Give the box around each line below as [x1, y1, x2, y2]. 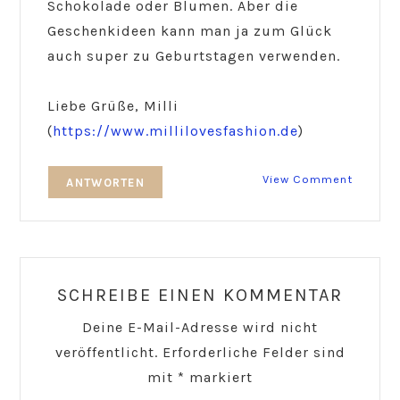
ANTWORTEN [66, 175, 146, 189]
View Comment [262, 172, 353, 187]
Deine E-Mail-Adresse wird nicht [82, 319, 318, 337]
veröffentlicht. [54, 344, 158, 362]
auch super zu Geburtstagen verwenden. [47, 47, 341, 65]
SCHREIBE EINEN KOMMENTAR [57, 285, 343, 306]
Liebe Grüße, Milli [47, 97, 179, 115]
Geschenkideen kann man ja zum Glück [47, 22, 333, 40]
